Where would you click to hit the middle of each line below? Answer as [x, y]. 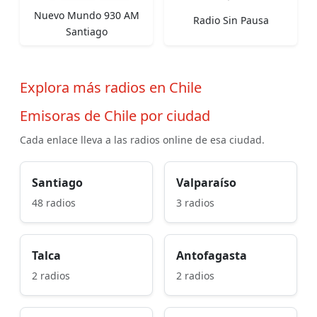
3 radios [195, 202]
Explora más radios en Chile [111, 87]
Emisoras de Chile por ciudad [115, 115]
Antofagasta [212, 255]
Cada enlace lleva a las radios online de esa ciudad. [142, 139]
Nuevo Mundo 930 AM [86, 15]
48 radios [54, 202]
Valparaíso [206, 182]
